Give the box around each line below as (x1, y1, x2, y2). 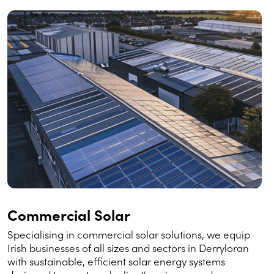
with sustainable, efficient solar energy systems (7, 254, 225, 268)
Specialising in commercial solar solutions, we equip (7, 228, 250, 242)
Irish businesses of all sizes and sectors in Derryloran (7, 241, 249, 255)
